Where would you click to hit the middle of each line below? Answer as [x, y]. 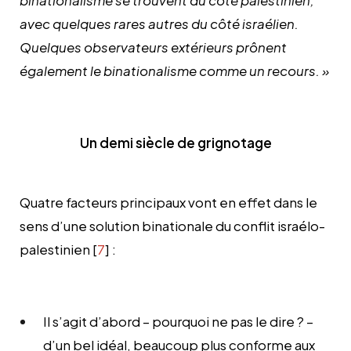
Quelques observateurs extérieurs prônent [153, 47]
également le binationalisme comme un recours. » [174, 70]
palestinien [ [58, 249]
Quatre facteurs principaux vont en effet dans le [168, 202]
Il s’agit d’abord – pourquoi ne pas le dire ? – [178, 321]
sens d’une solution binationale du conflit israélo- [172, 225]
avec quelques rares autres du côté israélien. [159, 23]
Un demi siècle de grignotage [175, 142]
